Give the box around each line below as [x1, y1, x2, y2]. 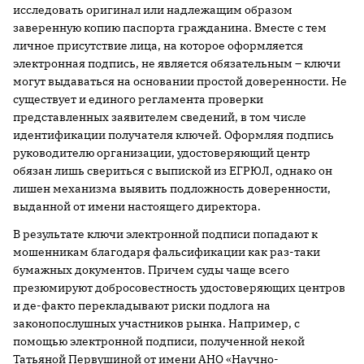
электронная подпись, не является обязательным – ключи [13, 55, 340, 71]
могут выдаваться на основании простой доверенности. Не [13, 73, 347, 89]
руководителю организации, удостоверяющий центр [13, 145, 310, 160]
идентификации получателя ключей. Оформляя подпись [13, 127, 334, 142]
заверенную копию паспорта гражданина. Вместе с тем [13, 19, 327, 35]
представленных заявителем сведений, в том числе [13, 109, 306, 124]
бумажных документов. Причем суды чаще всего [13, 262, 289, 277]
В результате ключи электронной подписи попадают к [13, 226, 318, 241]
